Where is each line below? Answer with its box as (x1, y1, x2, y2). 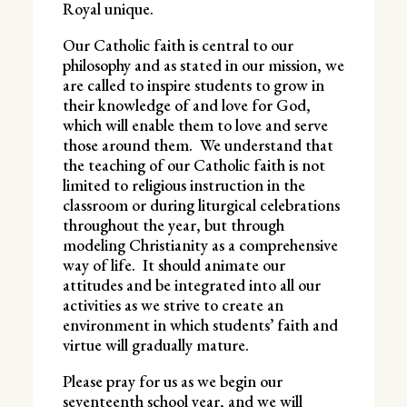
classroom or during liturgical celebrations (62, 194, 340, 215)
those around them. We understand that (62, 134, 333, 155)
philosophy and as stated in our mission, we (62, 54, 344, 75)
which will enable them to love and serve (62, 114, 328, 135)
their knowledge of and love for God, (62, 94, 311, 115)
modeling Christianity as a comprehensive (62, 233, 338, 255)
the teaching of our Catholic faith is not (62, 154, 325, 175)
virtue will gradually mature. (62, 333, 249, 355)
